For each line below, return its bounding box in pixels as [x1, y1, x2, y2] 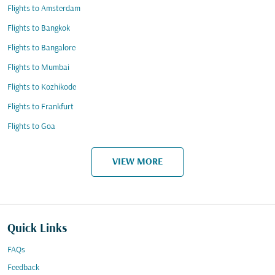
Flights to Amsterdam [7, 4, 80, 14]
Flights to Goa [7, 122, 55, 131]
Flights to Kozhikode [7, 83, 76, 92]
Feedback [7, 263, 39, 273]
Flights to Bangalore [7, 44, 76, 53]
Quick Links [7, 222, 67, 236]
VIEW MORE [112, 157, 163, 167]
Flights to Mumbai [7, 63, 69, 72]
